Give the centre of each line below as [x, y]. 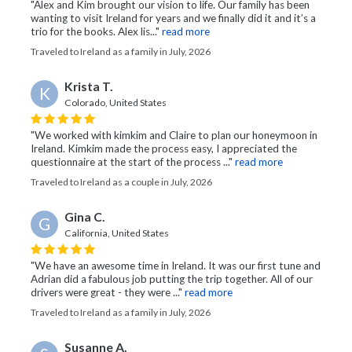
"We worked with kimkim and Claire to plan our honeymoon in [174, 136]
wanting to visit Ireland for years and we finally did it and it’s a [173, 18]
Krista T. [89, 87]
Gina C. [85, 217]
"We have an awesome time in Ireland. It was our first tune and [176, 266]
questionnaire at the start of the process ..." [132, 162]
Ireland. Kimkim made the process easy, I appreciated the [164, 149]
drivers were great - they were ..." [106, 293]
